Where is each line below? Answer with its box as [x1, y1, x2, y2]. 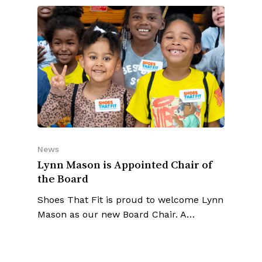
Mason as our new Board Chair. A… [37, 179, 195, 191]
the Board [37, 143, 88, 155]
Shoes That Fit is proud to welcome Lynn [37, 164, 223, 176]
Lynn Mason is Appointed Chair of [37, 129, 212, 141]
